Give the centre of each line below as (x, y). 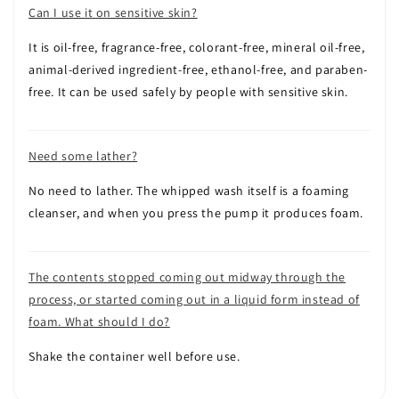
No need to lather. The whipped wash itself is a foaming (189, 191)
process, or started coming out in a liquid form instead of (194, 299)
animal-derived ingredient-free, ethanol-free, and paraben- (198, 69)
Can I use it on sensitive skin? (113, 12)
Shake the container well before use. (134, 356)
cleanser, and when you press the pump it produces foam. (196, 213)
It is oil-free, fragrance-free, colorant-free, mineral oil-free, (197, 47)
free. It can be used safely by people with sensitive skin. (188, 92)
